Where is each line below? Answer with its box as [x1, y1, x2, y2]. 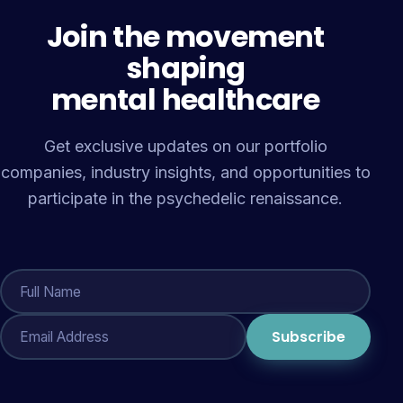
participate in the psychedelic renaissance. [28, 189, 344, 208]
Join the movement [46, 16, 325, 57]
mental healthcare [51, 79, 320, 120]
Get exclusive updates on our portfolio [43, 137, 327, 156]
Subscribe [272, 327, 346, 346]
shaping [125, 48, 246, 88]
